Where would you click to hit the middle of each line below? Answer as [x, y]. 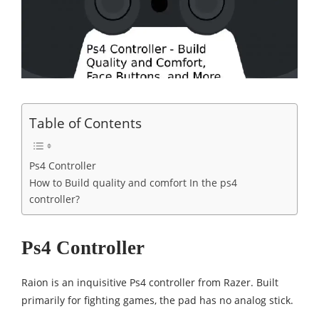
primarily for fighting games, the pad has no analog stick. [157, 300]
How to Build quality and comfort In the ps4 [133, 183]
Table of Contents [85, 123]
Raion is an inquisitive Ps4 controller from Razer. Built [150, 283]
